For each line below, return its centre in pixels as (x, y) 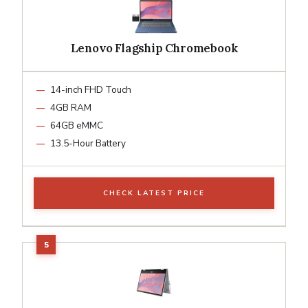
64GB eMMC (77, 125)
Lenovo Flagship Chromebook (154, 48)
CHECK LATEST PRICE (154, 193)
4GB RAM (71, 107)
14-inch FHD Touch (91, 89)
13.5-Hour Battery (88, 143)
